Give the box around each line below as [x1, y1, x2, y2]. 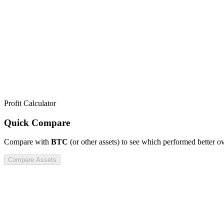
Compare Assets [8, 156, 56, 164]
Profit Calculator [4, 98, 56, 107]
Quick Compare [4, 117, 70, 128]
